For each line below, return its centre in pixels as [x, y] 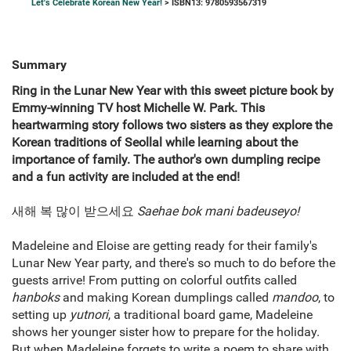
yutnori [89, 315]
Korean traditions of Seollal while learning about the [155, 143]
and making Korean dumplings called [167, 298]
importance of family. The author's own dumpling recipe [166, 160]
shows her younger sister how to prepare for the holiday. [166, 332]
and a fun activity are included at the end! [126, 177]
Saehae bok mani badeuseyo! [218, 212]
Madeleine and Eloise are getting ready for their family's [165, 246]
